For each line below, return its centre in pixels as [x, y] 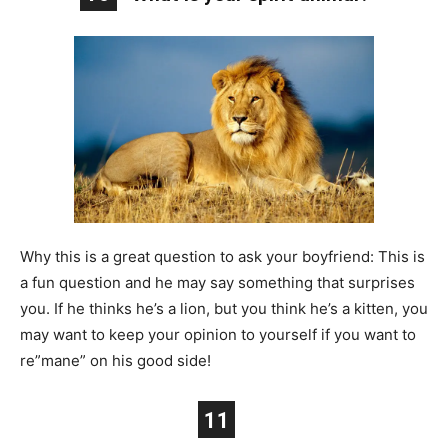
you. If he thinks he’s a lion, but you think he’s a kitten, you [224, 309]
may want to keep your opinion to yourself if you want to [218, 335]
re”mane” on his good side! [115, 361]
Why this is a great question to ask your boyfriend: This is [222, 257]
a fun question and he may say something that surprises [217, 283]
